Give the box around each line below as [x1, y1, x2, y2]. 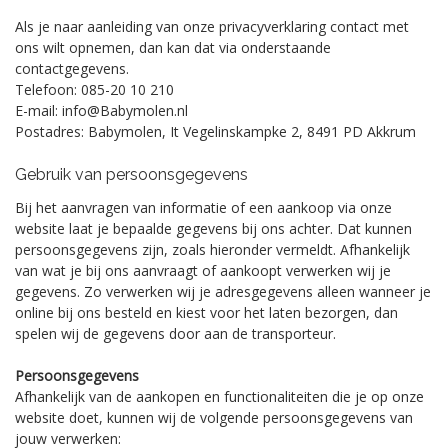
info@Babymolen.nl [62, 101, 188, 120]
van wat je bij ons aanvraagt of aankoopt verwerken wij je [15, 261, 391, 280]
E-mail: [15, 101, 58, 120]
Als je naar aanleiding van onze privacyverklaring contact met [15, 17, 409, 36]
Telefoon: [15, 80, 77, 99]
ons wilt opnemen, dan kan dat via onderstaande [15, 38, 331, 57]
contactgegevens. [15, 59, 129, 78]
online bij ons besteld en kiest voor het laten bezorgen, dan [15, 303, 398, 322]
